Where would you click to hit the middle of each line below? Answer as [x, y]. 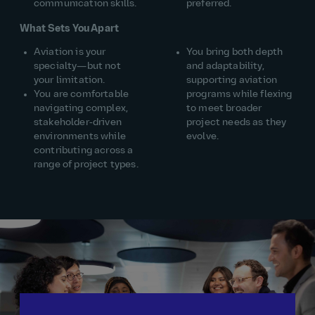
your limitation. [70, 80]
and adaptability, [225, 66]
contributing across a [84, 150]
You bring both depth [235, 52]
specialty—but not [77, 66]
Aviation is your [70, 52]
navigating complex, [81, 108]
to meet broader [224, 108]
